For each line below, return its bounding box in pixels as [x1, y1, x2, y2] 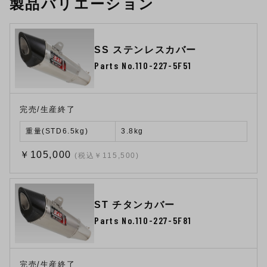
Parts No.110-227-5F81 [94, 214, 193, 226]
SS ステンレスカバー [94, 44, 197, 55]
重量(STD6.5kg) [26, 127, 89, 136]
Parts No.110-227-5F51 [94, 59, 193, 71]
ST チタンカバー [94, 199, 175, 210]
